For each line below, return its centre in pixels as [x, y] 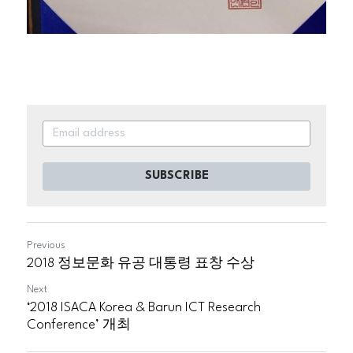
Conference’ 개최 [79, 325]
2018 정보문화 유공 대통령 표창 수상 [141, 263]
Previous [46, 245]
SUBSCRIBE [176, 176]
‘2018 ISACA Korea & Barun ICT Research [144, 307]
